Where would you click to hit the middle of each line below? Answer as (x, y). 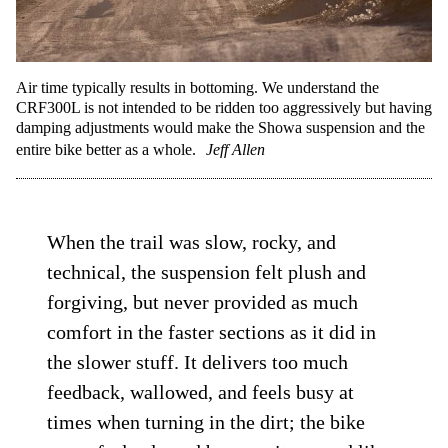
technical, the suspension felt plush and (207, 272)
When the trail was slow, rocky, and (192, 242)
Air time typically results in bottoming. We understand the (197, 88)
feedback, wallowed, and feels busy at (201, 392)
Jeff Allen (235, 150)
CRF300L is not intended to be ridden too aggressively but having (224, 108)
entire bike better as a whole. (106, 150)
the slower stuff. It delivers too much (198, 362)
